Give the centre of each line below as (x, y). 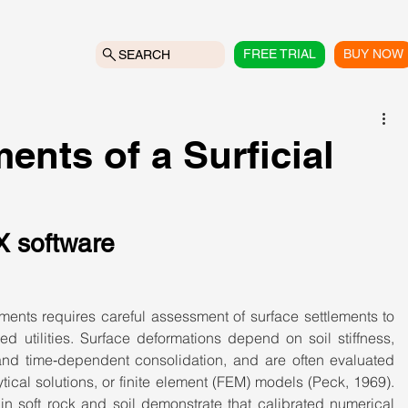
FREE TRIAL (280, 54)
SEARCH (145, 54)
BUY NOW (374, 54)
